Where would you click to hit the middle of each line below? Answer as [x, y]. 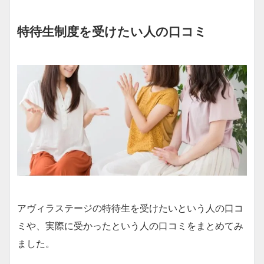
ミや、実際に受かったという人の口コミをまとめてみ [130, 225]
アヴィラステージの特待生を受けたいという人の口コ [130, 208]
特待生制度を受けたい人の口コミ [112, 32]
